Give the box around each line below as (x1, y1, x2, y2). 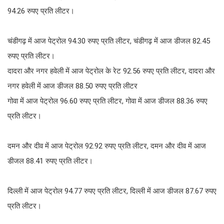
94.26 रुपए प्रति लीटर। (7, 6, 74, 15)
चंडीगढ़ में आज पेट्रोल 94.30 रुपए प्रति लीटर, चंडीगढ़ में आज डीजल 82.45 (7, 36, 210, 45)
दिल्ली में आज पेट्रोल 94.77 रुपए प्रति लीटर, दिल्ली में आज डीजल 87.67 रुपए (7, 186, 216, 195)
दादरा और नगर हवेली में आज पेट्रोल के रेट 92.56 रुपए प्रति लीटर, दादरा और (7, 66, 215, 75)
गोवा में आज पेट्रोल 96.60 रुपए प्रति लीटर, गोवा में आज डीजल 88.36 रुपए (7, 96, 207, 105)
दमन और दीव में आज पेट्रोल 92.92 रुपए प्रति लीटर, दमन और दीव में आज (7, 141, 206, 150)
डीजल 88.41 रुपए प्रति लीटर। (7, 156, 93, 165)
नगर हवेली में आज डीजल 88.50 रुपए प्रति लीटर (7, 81, 137, 90)
